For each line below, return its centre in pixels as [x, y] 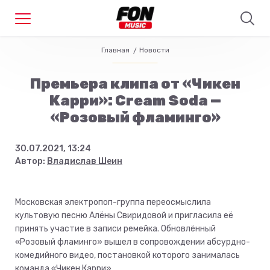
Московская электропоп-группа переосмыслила [113, 202]
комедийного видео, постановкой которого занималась [127, 255]
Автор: [31, 161]
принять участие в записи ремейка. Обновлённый [115, 229]
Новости [154, 50]
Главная [115, 50]
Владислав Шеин [85, 161]
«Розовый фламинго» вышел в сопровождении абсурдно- [133, 242]
